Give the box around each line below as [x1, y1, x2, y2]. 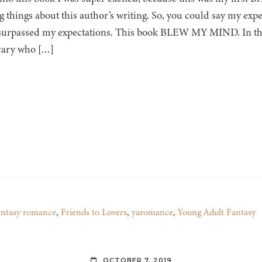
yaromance [131, 206, 173, 219]
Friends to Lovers [60, 206, 127, 219]
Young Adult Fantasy [177, 206, 256, 219]
